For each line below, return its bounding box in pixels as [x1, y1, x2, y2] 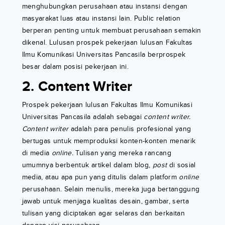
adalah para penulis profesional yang [68, 124, 191, 133]
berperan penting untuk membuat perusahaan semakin [22, 26, 201, 35]
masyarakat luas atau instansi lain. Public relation [22, 14, 181, 23]
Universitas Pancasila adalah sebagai [22, 112, 144, 121]
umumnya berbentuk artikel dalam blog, [22, 160, 153, 169]
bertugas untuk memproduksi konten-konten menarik [22, 136, 196, 145]
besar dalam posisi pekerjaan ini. [22, 62, 129, 71]
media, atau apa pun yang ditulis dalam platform [22, 172, 179, 181]
